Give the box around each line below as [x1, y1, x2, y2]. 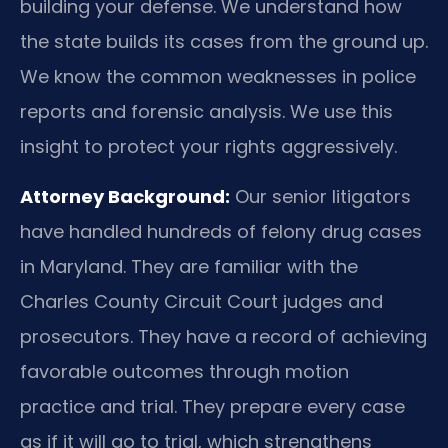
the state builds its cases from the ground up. [20, 29, 428, 55]
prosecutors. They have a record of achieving [20, 323, 427, 349]
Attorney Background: [20, 183, 230, 209]
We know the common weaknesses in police [20, 64, 416, 90]
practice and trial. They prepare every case [20, 393, 405, 419]
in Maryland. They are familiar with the [20, 253, 358, 279]
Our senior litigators [230, 183, 411, 209]
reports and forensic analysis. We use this [20, 99, 393, 125]
